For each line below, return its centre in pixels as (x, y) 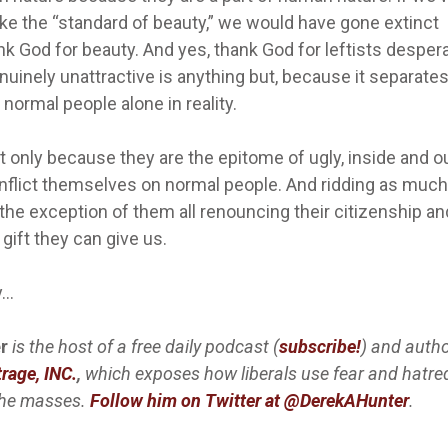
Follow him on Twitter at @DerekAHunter (249, 401)
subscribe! (320, 347)
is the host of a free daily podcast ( (143, 347)
